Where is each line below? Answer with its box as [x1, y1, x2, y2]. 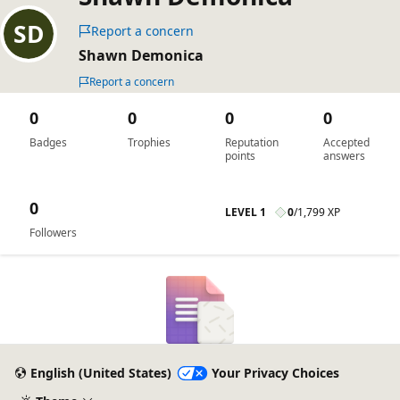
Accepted [322, 135, 370, 150]
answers [322, 148, 365, 163]
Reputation [225, 135, 279, 150]
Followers [29, 225, 77, 240]
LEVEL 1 [225, 204, 266, 220]
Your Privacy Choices [211, 364, 339, 382]
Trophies [127, 135, 171, 150]
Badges [29, 135, 67, 150]
